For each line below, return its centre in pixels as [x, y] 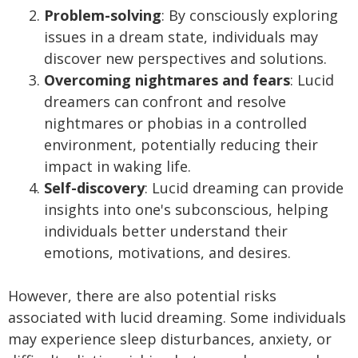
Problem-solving [103, 15]
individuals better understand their [166, 231]
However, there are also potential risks [142, 296]
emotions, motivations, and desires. [167, 253]
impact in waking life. [117, 166]
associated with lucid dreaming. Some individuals [177, 317]
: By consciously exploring [250, 15]
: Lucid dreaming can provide [244, 188]
